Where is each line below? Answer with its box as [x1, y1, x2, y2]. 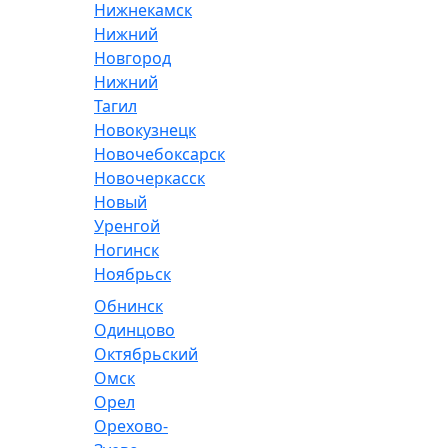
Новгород [94, 47, 171, 69]
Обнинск [94, 295, 163, 317]
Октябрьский [94, 343, 198, 365]
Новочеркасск [94, 167, 205, 189]
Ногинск [94, 239, 159, 261]
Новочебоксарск [94, 143, 225, 165]
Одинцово [94, 319, 175, 341]
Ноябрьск [94, 263, 171, 285]
